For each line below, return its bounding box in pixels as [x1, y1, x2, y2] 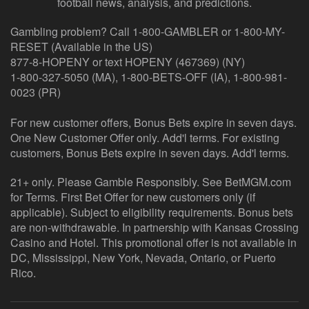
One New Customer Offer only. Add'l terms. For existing [10, 130, 279, 146]
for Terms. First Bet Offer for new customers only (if [10, 189, 255, 206]
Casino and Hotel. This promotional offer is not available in [10, 235, 297, 251]
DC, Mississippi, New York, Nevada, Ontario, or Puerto [10, 250, 276, 266]
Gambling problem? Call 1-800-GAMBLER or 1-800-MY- [10, 23, 285, 40]
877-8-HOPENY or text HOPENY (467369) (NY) [10, 54, 245, 70]
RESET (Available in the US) [10, 39, 152, 55]
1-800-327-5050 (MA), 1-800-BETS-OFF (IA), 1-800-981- [10, 69, 287, 86]
